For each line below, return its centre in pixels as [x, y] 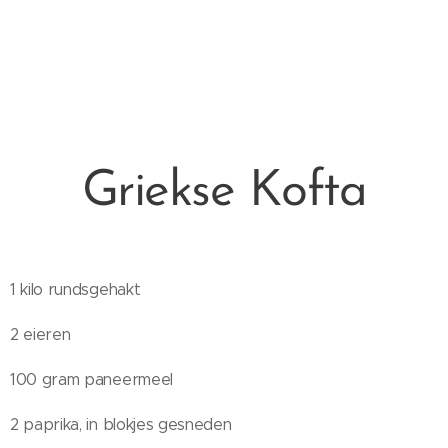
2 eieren [40, 334]
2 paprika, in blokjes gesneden [121, 424]
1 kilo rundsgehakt [75, 289]
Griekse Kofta [224, 192]
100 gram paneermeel [91, 379]
